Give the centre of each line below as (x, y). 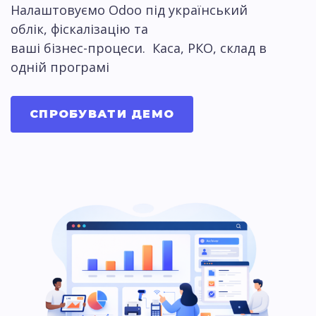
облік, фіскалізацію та (81, 29)
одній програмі (60, 67)
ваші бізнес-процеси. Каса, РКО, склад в (139, 48)
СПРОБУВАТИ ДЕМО (102, 114)
